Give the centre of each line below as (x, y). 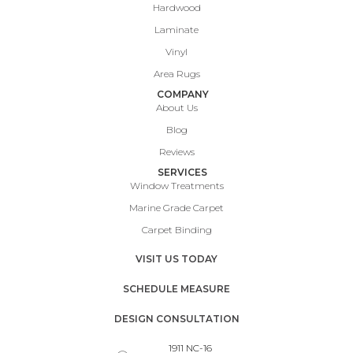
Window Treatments (176, 186)
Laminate (176, 30)
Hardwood (176, 8)
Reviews (176, 152)
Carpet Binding (176, 230)
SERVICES (182, 173)
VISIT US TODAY (176, 259)
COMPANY (182, 95)
